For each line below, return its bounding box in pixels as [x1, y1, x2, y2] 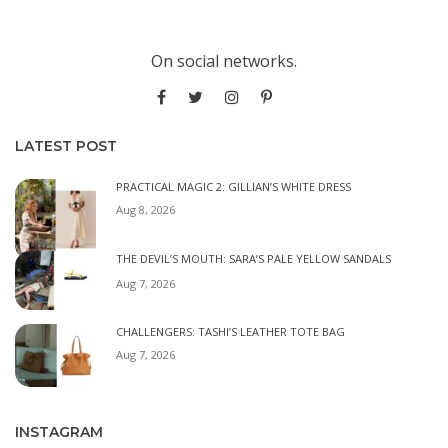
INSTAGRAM [15, 422, 103, 441]
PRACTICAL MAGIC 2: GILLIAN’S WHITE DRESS [116, 178, 351, 194]
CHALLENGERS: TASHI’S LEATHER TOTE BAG [116, 323, 345, 339]
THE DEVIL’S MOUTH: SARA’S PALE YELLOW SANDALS [116, 251, 391, 267]
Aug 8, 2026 [116, 201, 175, 217]
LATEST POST [15, 136, 117, 155]
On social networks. [151, 49, 297, 72]
